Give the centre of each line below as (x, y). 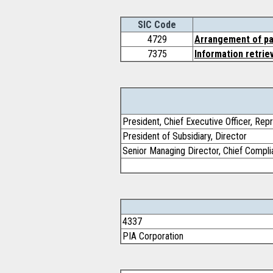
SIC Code (157, 25)
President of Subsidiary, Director (185, 136)
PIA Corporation (153, 236)
